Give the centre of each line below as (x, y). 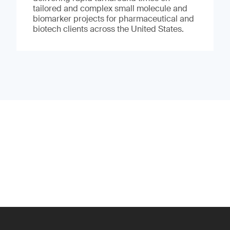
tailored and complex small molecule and (110, 8)
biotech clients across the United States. (108, 29)
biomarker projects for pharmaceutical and (113, 18)
